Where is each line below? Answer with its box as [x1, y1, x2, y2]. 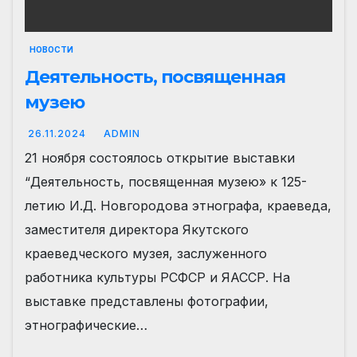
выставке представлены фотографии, [25, 292, 269, 309]
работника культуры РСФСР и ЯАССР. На [25, 269, 290, 285]
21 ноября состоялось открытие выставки [25, 149, 295, 166]
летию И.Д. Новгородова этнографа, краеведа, [25, 197, 331, 214]
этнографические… [25, 316, 147, 333]
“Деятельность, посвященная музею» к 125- [25, 173, 307, 190]
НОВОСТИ [29, 44, 73, 54]
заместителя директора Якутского [25, 221, 249, 237]
